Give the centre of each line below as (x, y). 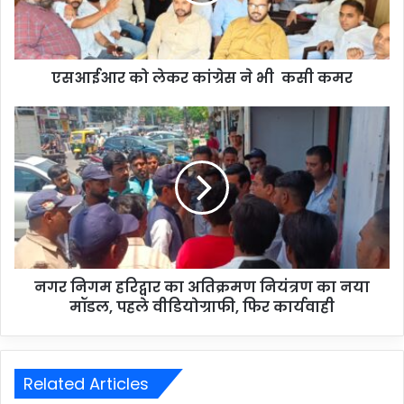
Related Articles (86, 383)
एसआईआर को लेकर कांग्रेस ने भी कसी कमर (202, 78)
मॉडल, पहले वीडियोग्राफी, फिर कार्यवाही (202, 307)
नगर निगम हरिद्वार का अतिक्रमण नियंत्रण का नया (202, 287)
